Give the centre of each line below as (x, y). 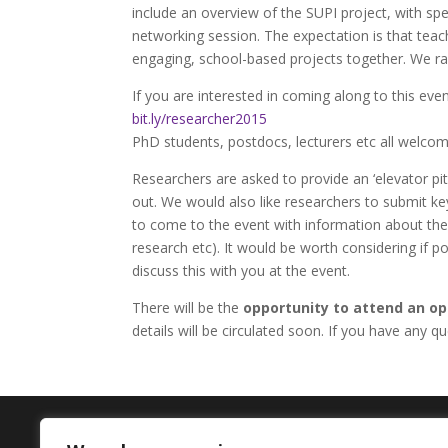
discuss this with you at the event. (241, 270)
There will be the (187, 307)
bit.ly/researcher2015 (199, 118)
